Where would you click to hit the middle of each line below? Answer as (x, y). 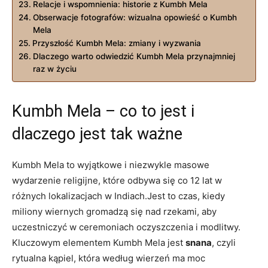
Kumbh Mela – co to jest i (103, 111)
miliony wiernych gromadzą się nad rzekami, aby (114, 211)
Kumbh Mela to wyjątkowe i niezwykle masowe (111, 165)
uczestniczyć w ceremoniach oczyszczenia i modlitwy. (126, 227)
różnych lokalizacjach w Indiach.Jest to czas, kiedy (118, 196)
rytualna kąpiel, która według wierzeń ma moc (109, 258)
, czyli (224, 242)
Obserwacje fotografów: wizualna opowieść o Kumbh (135, 17)
